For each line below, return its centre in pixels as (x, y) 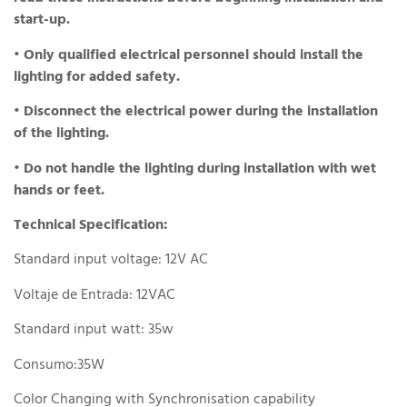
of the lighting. (61, 135)
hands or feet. (59, 191)
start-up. (44, 21)
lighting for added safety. (97, 78)
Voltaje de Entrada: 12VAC (94, 296)
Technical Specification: (93, 226)
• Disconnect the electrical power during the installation (196, 113)
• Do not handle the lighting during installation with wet (195, 169)
